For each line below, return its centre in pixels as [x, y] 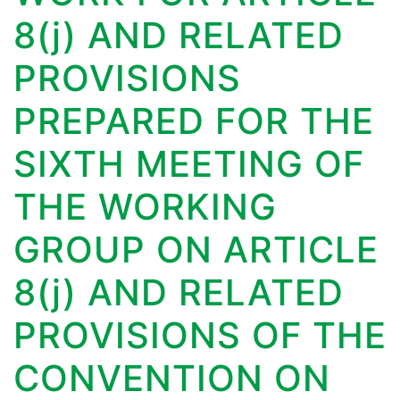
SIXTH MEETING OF [189, 164]
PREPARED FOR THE [194, 121]
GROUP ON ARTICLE [196, 250]
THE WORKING [145, 207]
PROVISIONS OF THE [200, 336]
